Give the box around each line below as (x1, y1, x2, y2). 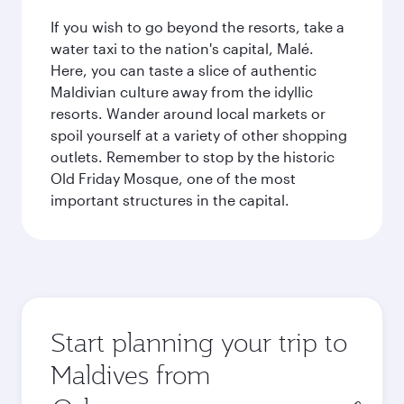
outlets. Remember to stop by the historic (50, 148, 335, 165)
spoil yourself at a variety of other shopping (50, 126, 347, 143)
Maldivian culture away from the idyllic (50, 83, 313, 100)
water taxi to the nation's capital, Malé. (50, 40, 314, 57)
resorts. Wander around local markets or (50, 105, 326, 122)
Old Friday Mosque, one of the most (50, 170, 296, 187)
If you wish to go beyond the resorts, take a (50, 18, 344, 35)
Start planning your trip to (50, 326, 347, 359)
